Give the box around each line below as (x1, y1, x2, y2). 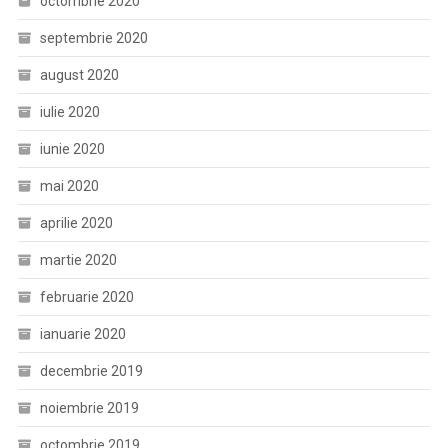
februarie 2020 (39, 289, 134, 305)
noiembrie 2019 (39, 400, 139, 416)
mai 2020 (39, 178, 99, 194)
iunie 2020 (39, 141, 105, 157)
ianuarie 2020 (39, 326, 126, 342)
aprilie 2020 (39, 215, 113, 231)
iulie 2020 (39, 104, 100, 120)
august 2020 (39, 67, 119, 83)
